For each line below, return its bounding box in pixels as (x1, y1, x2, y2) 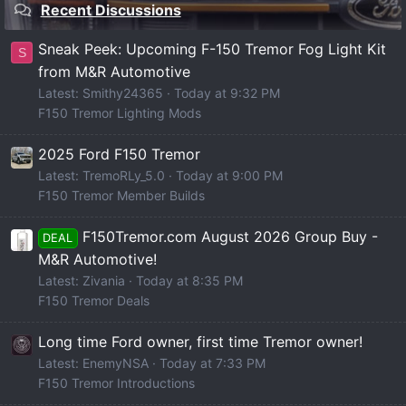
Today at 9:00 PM (176, 168, 283, 184)
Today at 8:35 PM (136, 273, 243, 289)
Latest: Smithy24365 (38, 84, 163, 101)
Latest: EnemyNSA (38, 355, 149, 372)
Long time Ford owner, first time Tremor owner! (38, 333, 362, 352)
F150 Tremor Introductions (38, 375, 195, 391)
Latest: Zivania (38, 273, 125, 289)
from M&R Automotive (38, 62, 190, 81)
